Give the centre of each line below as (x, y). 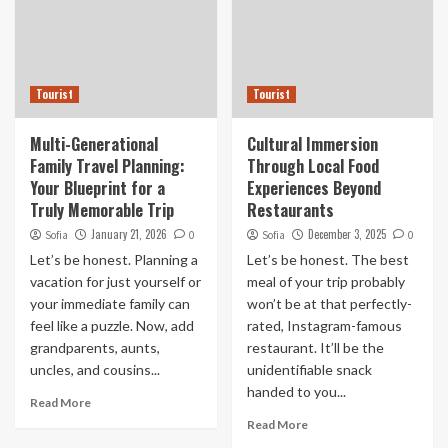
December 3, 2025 (346, 234)
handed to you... (296, 391)
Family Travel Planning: (107, 166)
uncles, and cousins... (95, 369)
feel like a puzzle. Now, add (112, 325)
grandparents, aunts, (95, 347)
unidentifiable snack (309, 369)
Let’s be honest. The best (327, 259)
